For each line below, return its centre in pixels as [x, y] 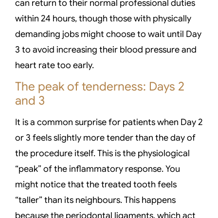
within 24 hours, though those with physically [103, 19]
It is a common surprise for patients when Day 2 [109, 122]
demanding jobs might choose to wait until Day [109, 34]
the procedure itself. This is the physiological [103, 153]
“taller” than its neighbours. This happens [96, 200]
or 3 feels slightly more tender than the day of [106, 137]
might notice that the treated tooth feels [96, 184]
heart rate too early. [55, 65]
